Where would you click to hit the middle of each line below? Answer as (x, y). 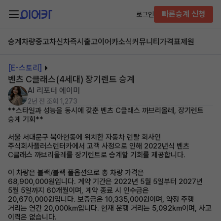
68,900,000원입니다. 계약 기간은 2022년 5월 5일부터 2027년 (105, 182)
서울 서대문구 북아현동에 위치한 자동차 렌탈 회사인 (84, 137)
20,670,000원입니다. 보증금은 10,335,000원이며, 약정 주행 (101, 199)
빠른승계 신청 (184, 14)
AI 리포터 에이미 (54, 91)
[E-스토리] (25, 68)
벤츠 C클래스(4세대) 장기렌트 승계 (71, 79)
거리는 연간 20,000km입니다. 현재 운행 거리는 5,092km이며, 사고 (110, 208)
